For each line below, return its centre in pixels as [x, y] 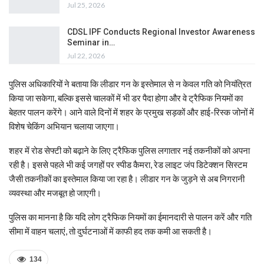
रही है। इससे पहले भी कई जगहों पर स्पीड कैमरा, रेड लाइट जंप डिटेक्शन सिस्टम [128, 165]
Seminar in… [91, 42]
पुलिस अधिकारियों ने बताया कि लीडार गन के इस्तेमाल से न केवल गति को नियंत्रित [130, 84]
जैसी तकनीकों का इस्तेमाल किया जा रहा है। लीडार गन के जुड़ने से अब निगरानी [127, 179]
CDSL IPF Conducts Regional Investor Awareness [161, 32]
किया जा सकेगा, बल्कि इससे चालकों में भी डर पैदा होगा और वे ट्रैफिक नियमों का [126, 98]
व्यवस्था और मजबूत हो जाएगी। [55, 193]
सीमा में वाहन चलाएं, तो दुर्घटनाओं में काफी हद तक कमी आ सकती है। [110, 231]
